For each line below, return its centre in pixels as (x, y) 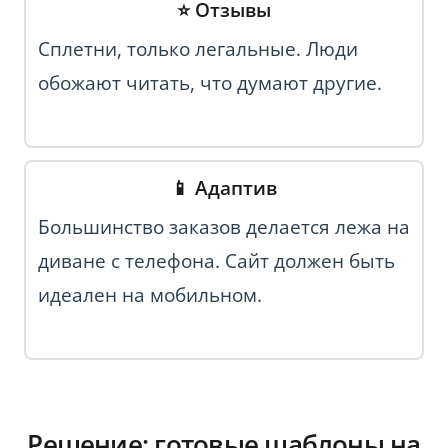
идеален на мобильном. (150, 294)
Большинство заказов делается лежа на (224, 226)
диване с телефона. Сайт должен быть (216, 260)
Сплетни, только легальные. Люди (198, 48)
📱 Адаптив (224, 187)
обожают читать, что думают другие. (210, 82)
